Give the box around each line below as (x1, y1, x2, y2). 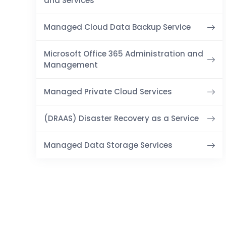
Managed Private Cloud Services (44, 86, 172, 97)
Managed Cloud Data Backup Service (44, 21, 191, 32)
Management (44, 59, 98, 70)
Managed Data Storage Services (44, 139, 173, 150)
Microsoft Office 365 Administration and (44, 48, 203, 59)
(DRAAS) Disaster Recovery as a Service (44, 112, 199, 124)
